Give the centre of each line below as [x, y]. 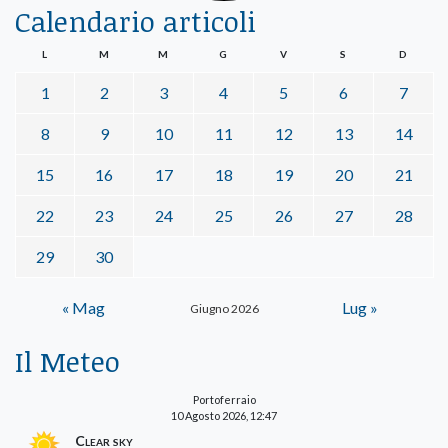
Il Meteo [67, 360]
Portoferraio [224, 399]
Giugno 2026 [224, 308]
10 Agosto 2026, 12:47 [224, 415]
